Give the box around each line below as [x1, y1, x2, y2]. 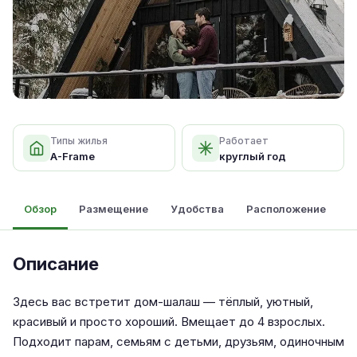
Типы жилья [50, 135, 108, 147]
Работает [219, 135, 269, 147]
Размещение [79, 202, 148, 215]
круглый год [219, 150, 286, 163]
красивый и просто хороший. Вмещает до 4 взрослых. [13, 314, 325, 329]
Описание [13, 253, 99, 274]
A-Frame [50, 150, 95, 163]
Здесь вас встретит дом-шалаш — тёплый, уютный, [13, 294, 313, 309]
